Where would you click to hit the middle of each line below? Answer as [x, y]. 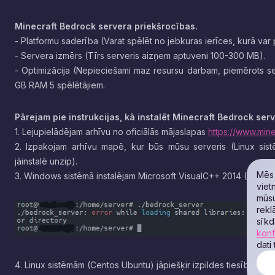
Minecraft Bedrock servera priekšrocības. [106, 26]
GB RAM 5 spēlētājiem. [60, 85]
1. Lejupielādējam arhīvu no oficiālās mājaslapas [111, 132]
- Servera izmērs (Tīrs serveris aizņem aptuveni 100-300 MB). [140, 56]
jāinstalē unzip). [46, 161]
